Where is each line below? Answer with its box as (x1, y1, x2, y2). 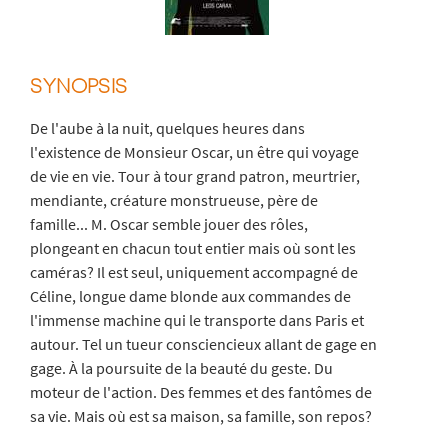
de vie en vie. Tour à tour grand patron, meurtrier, (30, 166, 361, 187)
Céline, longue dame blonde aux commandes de (30, 286, 352, 307)
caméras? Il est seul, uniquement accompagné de (30, 262, 359, 283)
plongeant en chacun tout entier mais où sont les (30, 238, 357, 259)
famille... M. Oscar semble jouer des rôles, (30, 214, 309, 235)
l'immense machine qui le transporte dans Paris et (30, 310, 365, 331)
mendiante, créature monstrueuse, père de (30, 190, 319, 211)
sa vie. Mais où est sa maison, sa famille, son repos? (30, 406, 373, 427)
